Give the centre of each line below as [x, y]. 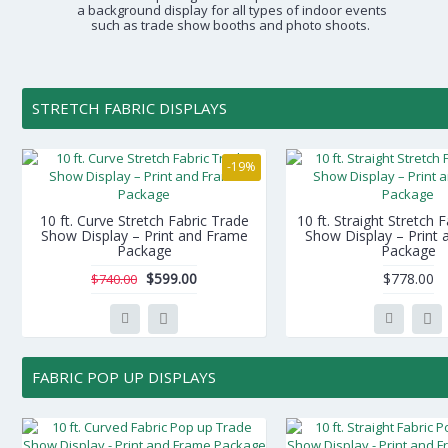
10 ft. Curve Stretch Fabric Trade [144, 220]
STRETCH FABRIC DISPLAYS [129, 108]
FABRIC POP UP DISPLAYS [124, 377]
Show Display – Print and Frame [144, 235]
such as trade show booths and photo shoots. [232, 25]
